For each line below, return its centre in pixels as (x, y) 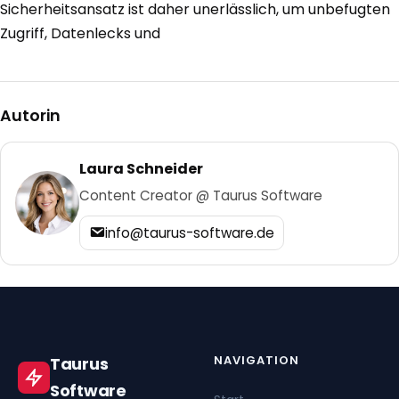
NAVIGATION (257, 360)
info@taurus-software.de (190, 232)
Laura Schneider (141, 168)
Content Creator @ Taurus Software (201, 195)
